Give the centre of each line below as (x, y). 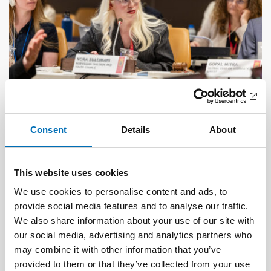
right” (25, 169)
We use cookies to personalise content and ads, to (121, 191)
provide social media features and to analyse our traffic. (131, 206)
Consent (48, 129)
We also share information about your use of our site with (134, 220)
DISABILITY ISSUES (48, 130)
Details (135, 129)
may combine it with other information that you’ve (118, 250)
